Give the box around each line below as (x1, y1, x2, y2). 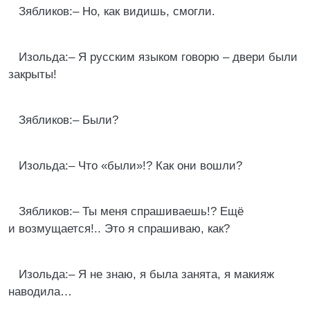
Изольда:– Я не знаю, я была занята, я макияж (19, 268, 274, 281)
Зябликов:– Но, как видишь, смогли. (19, 5, 215, 18)
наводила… (8, 285, 72, 298)
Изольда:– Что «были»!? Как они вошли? (19, 159, 242, 172)
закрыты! (8, 68, 57, 81)
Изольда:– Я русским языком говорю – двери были (19, 51, 298, 64)
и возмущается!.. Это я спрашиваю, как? (8, 222, 230, 235)
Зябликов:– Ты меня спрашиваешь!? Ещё (19, 205, 244, 218)
